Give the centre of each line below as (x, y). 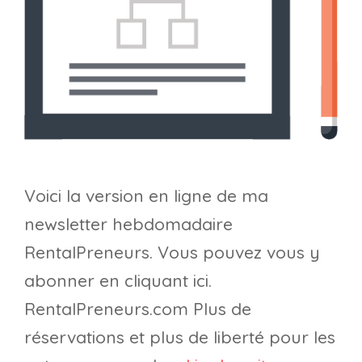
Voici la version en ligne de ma (146, 195)
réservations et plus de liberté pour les (180, 337)
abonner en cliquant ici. (118, 280)
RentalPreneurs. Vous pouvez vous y (172, 252)
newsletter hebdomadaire (128, 223)
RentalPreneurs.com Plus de (138, 308)
